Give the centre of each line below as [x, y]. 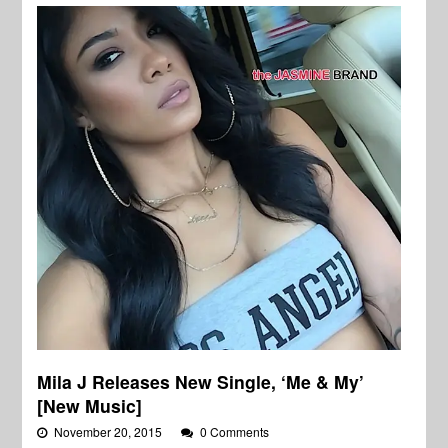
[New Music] [90, 406]
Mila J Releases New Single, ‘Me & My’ [201, 382]
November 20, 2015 [110, 432]
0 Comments [235, 432]
